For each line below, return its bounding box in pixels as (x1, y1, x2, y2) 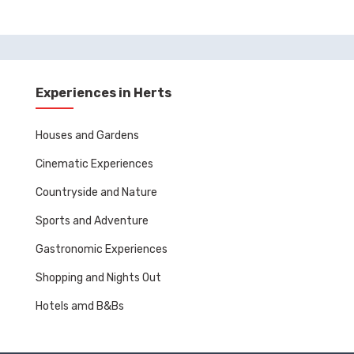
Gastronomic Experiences (35, 242, 168, 256)
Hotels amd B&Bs (35, 299, 124, 313)
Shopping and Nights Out (35, 270, 161, 284)
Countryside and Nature (35, 185, 157, 199)
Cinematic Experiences (35, 156, 153, 171)
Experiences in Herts (35, 85, 171, 100)
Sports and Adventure (35, 213, 149, 228)
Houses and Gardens (35, 128, 139, 142)
